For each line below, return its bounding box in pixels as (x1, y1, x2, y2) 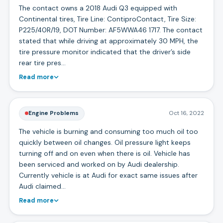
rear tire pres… (18, 58, 66, 67)
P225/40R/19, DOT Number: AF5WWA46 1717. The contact (18, 25, 203, 34)
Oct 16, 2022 (169, 109, 205, 117)
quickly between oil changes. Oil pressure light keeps (18, 137, 191, 147)
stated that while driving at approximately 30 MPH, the (18, 36, 198, 45)
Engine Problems (28, 109, 79, 117)
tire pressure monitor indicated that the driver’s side (18, 47, 191, 56)
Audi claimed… (18, 181, 66, 191)
